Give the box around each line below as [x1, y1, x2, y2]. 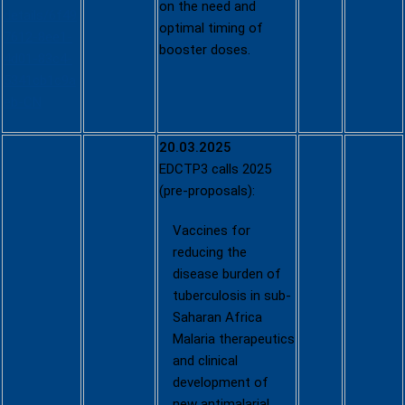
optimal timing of [159, 20, 263, 36]
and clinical [173, 353, 238, 369]
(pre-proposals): [159, 183, 255, 199]
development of [173, 374, 268, 391]
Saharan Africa [173, 309, 262, 325]
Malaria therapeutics [173, 331, 295, 347]
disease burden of [173, 266, 281, 282]
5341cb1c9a [4, 72, 76, 89]
